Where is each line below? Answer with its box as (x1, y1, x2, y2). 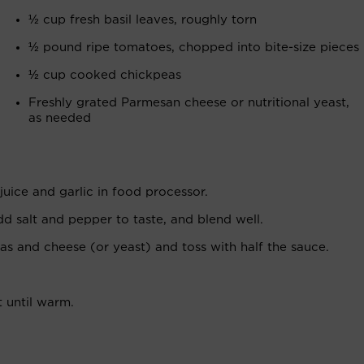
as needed (28, 112, 91, 124)
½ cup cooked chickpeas (28, 69, 181, 81)
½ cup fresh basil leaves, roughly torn (28, 14, 257, 26)
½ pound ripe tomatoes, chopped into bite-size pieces (28, 41, 359, 54)
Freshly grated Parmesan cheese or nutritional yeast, (28, 97, 349, 109)
